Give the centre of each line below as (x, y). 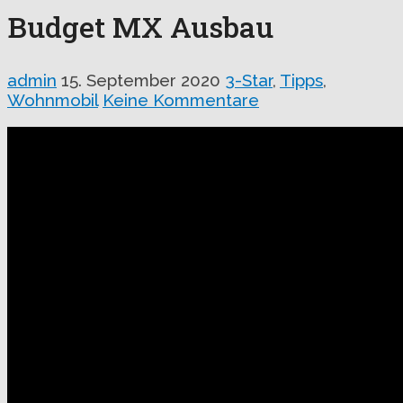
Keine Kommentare (181, 99)
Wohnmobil (53, 99)
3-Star (249, 80)
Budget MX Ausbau (140, 27)
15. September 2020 (141, 80)
